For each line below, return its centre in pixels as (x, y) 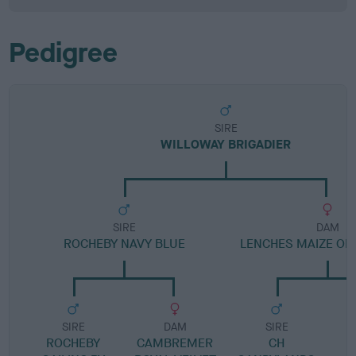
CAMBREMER (175, 343)
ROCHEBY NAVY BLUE (124, 244)
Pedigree (64, 53)
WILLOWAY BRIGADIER (226, 144)
